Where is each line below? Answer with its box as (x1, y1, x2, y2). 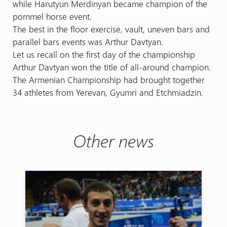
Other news (73, 128, 154, 152)
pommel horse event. (12, 10, 92, 22)
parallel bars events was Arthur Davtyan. (12, 35, 163, 47)
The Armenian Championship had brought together (12, 73, 205, 85)
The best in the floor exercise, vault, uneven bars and (12, 23, 210, 34)
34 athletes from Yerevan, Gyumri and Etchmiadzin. (12, 86, 203, 98)
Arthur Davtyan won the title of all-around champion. (12, 61, 211, 72)
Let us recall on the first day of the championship (12, 48, 195, 60)
